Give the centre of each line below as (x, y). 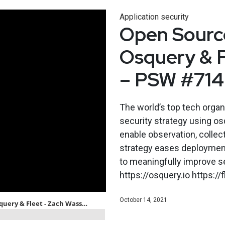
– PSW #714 (172, 79)
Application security (154, 17)
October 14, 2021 (143, 200)
